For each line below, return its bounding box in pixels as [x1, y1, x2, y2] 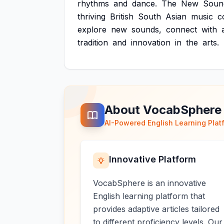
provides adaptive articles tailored [93, 204, 219, 214]
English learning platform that [93, 191, 205, 201]
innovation [131, 37, 170, 47]
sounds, [131, 24, 161, 34]
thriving [77, 11, 105, 21]
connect [166, 24, 197, 34]
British [110, 11, 133, 21]
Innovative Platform [109, 154, 196, 164]
